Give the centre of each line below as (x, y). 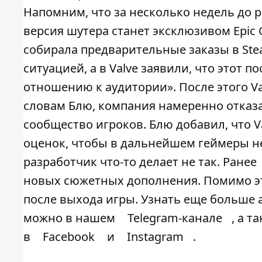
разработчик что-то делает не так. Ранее (142, 162)
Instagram (155, 237)
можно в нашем (71, 218)
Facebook (69, 237)
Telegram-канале (175, 218)
